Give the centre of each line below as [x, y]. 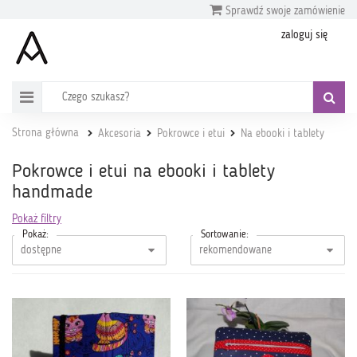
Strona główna [45, 133]
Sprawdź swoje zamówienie [284, 11]
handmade [52, 193]
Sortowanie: [225, 235]
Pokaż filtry [37, 219]
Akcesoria [120, 134]
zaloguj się [304, 35]
